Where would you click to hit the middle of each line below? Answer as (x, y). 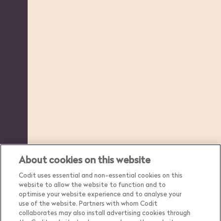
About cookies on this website (85, 160)
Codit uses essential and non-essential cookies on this (101, 175)
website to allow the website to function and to (92, 184)
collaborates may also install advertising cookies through (105, 213)
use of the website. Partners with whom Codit (88, 203)
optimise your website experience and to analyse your (100, 194)
